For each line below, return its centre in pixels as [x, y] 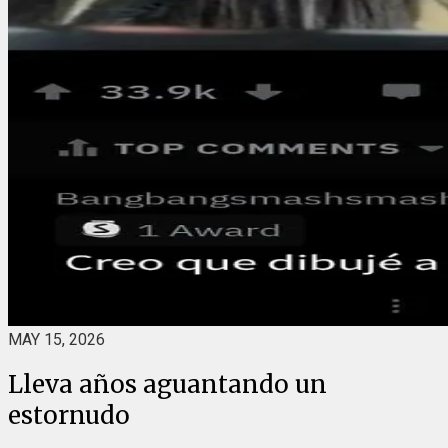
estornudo [69, 415]
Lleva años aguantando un [167, 384]
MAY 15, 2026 [56, 339]
